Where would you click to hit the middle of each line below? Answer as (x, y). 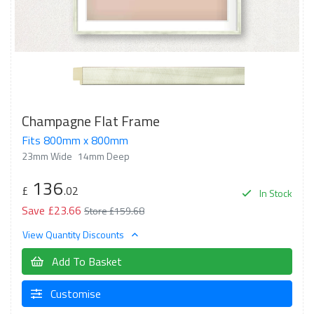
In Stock (275, 193)
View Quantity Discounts (74, 234)
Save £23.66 (52, 210)
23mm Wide (47, 156)
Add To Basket (86, 261)
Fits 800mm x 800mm (75, 140)
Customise (74, 293)
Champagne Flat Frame (91, 121)
